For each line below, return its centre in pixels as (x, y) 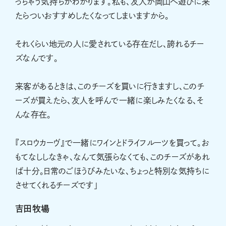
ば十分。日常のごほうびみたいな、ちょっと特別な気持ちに (112, 171)
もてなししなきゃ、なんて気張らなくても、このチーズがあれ (112, 157)
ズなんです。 (37, 58)
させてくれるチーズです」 (57, 185)
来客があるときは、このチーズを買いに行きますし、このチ (110, 87)
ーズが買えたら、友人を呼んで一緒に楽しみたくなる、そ (109, 101)
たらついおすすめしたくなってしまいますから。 (92, 16)
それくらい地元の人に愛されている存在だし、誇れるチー (110, 44)
